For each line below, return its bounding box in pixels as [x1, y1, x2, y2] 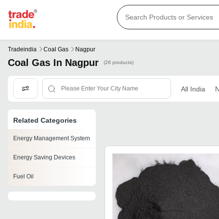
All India [180, 85, 205, 93]
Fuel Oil [13, 173, 34, 180]
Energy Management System [13, 135, 90, 142]
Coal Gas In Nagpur [8, 57, 99, 68]
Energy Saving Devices [13, 154, 75, 161]
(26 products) [104, 60, 133, 66]
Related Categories [13, 116, 77, 125]
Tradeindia [8, 46, 37, 53]
